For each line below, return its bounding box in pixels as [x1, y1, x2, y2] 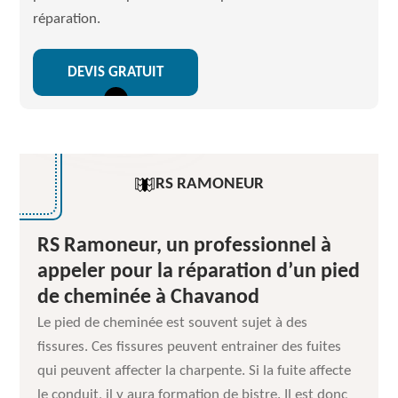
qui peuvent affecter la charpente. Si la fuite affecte [37, 363, 352, 378]
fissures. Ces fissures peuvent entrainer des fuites [37, 339, 342, 354]
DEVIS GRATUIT [68, 65, 164, 80]
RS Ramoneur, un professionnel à [37, 235, 332, 257]
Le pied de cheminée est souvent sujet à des [37, 315, 308, 330]
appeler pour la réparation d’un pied [37, 261, 361, 283]
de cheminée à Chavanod [37, 287, 260, 308]
